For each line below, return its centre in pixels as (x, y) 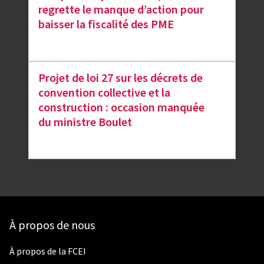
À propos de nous (52, 225)
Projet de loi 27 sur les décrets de (121, 78)
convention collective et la (104, 93)
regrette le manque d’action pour (121, 10)
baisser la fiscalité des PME (106, 24)
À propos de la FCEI (48, 251)
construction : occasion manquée (121, 108)
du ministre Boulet (85, 122)
